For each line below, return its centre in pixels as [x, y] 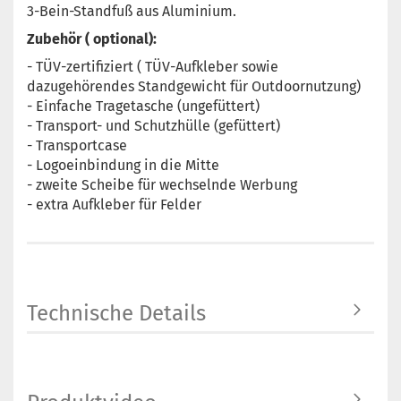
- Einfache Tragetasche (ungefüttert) [143, 106]
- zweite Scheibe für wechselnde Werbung [162, 185]
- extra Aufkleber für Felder [114, 205]
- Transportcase [77, 145]
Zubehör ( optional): [92, 39]
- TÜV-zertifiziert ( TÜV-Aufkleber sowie [153, 67]
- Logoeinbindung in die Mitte [123, 165]
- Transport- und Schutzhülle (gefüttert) [154, 126]
